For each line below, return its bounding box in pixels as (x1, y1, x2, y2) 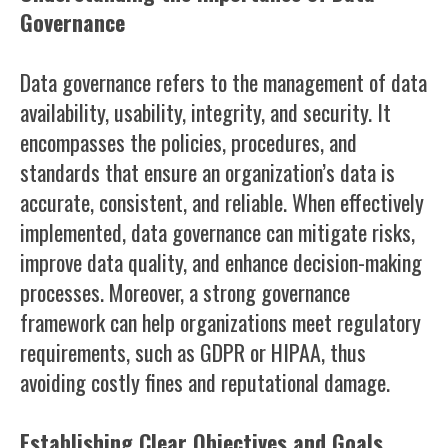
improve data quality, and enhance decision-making (20, 246, 422, 278)
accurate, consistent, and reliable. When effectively (20, 186, 424, 218)
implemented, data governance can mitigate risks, (20, 216, 415, 248)
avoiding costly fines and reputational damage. (20, 366, 390, 398)
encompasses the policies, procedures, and (20, 126, 357, 158)
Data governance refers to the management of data (20, 66, 427, 98)
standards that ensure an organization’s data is (20, 156, 395, 188)
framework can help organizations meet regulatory (20, 306, 421, 338)
